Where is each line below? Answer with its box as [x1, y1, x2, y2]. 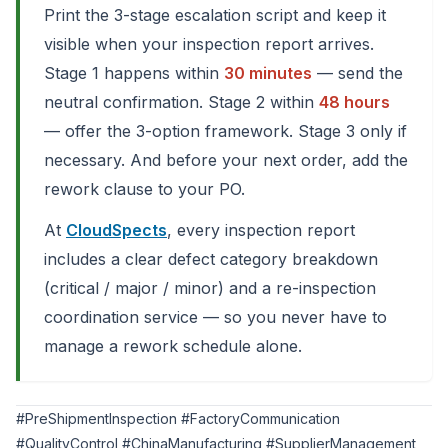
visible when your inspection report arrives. [44, 34, 374, 54]
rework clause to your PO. [44, 179, 245, 199]
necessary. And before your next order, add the [44, 150, 408, 170]
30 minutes [224, 63, 312, 83]
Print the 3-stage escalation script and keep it [44, 5, 386, 25]
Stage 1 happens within [44, 63, 224, 83]
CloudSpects [66, 220, 167, 240]
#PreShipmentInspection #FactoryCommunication [16, 410, 340, 427]
